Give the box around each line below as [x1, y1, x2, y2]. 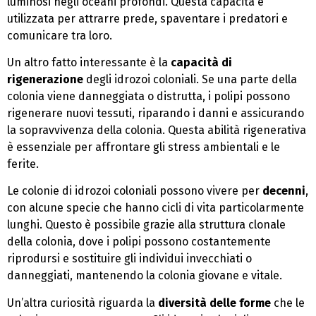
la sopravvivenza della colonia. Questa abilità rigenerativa [7, 123, 306, 138]
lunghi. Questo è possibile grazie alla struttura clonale [7, 218, 286, 232]
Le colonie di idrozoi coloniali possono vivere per [7, 184, 262, 198]
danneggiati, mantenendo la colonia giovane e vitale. [7, 269, 282, 283]
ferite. [7, 157, 39, 171]
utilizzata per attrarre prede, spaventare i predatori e [7, 11, 288, 25]
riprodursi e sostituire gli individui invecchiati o [7, 252, 252, 266]
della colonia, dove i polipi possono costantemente [7, 235, 271, 249]
